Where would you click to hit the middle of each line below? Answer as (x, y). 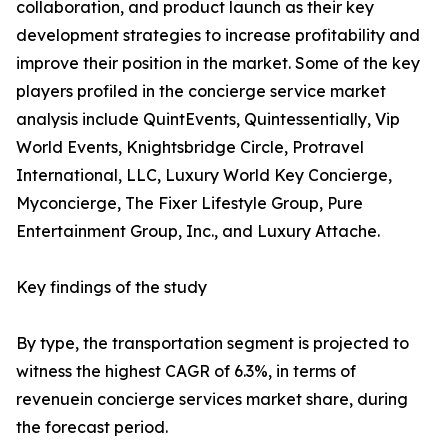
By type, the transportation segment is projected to (212, 343)
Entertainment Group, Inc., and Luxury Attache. (198, 231)
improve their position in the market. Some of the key (218, 63)
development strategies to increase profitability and (218, 35)
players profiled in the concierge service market (201, 91)
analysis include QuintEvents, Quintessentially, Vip (208, 119)
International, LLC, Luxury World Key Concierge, (204, 175)
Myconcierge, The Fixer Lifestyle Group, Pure (189, 203)
